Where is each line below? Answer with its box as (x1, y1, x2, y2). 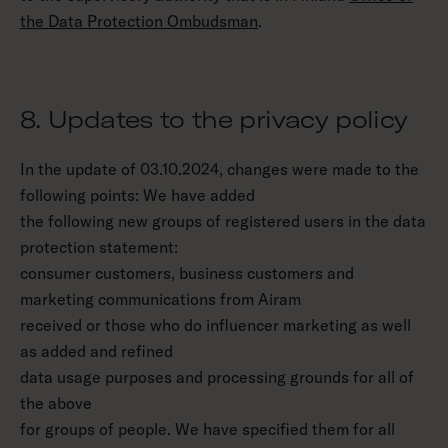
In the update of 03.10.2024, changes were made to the (20, 159, 419, 179)
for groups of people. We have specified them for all (20, 419, 395, 439)
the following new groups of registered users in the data (20, 211, 426, 231)
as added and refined (20, 341, 173, 361)
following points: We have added (20, 185, 255, 205)
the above (20, 393, 92, 413)
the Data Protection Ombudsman (20, 11, 258, 31)
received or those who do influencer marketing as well (20, 315, 411, 335)
